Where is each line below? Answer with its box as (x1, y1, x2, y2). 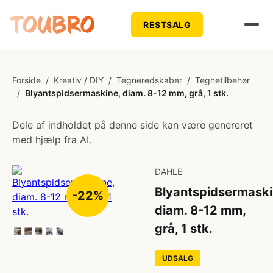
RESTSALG (143, 19, 191, 30)
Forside (12, 75, 41, 85)
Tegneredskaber (116, 75, 182, 85)
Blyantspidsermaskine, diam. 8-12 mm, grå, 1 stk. (25, 88, 229, 98)
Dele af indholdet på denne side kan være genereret (12, 119, 253, 131)
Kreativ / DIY (54, 75, 104, 85)
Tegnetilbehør (195, 75, 250, 85)
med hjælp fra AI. (12, 133, 91, 146)
